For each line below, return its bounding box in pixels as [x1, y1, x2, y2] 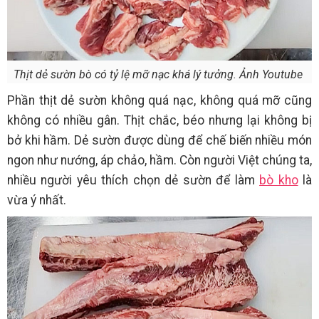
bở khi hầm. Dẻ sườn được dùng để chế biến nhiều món [7, 133, 312, 148]
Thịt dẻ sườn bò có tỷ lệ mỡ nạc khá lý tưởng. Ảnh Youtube [14, 68, 305, 82]
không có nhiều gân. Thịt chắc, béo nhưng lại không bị [7, 113, 312, 128]
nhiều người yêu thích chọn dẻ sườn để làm [7, 173, 260, 188]
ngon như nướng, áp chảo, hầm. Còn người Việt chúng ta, [7, 153, 312, 168]
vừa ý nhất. [7, 193, 69, 208]
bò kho [259, 173, 298, 188]
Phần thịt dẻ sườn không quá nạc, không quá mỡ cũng [7, 93, 312, 108]
